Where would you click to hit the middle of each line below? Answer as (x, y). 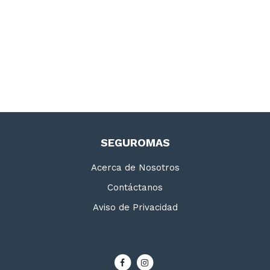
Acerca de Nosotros (135, 168)
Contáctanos (135, 187)
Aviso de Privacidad (135, 207)
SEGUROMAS (135, 143)
